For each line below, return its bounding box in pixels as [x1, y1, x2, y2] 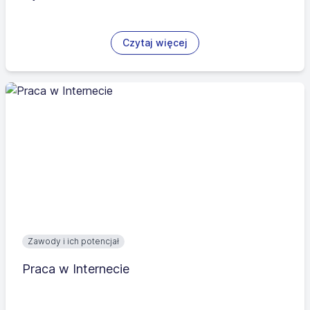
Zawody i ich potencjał [28, 236, 119, 247]
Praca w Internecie [22, 262, 129, 277]
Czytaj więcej [122, 37, 188, 49]
